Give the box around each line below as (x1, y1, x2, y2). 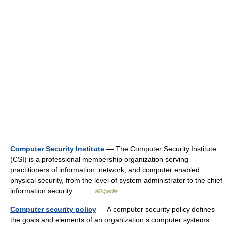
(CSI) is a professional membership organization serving (10, 155, 188, 163)
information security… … (10, 187, 94, 195)
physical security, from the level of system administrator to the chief (10, 176, 222, 184)
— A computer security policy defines (96, 205, 215, 213)
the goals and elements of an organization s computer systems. (10, 216, 211, 224)
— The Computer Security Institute (104, 145, 216, 153)
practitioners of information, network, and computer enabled (10, 166, 200, 174)
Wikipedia (94, 188, 118, 194)
